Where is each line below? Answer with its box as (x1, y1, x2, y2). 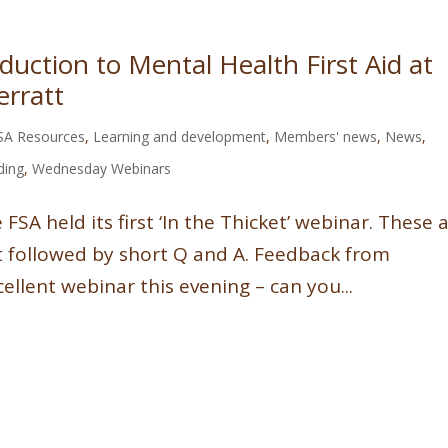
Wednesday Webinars (32, 158, 172, 178)
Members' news (274, 126, 378, 146)
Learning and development (93, 126, 267, 146)
